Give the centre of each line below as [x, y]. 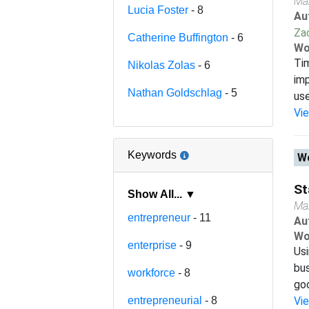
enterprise [152, 245]
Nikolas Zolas [162, 65]
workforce [152, 272]
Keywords [152, 154]
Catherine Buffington [178, 37]
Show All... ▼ [191, 194]
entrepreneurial [165, 300]
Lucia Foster [158, 10]
